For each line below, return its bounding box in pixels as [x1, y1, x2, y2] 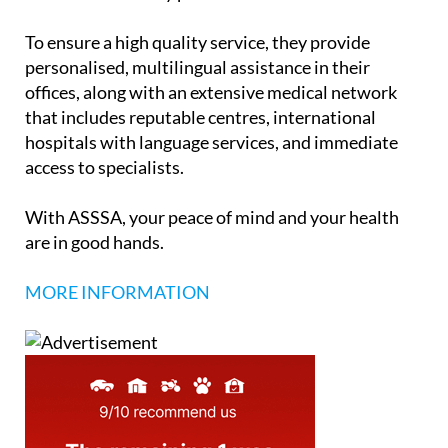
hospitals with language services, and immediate [25, 131, 398, 154]
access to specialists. [25, 156, 184, 179]
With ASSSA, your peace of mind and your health [25, 206, 399, 229]
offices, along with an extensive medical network [25, 81, 397, 104]
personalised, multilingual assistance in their [25, 56, 370, 79]
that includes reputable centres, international [25, 106, 376, 129]
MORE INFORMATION [25, 281, 210, 304]
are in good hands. [25, 231, 164, 254]
